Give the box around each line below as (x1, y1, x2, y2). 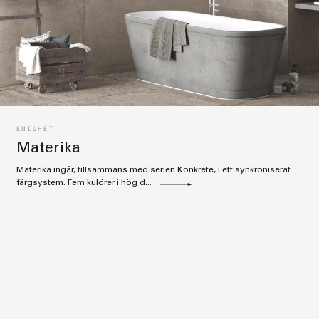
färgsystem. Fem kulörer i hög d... (16, 179, 154, 187)
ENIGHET (16, 124, 55, 132)
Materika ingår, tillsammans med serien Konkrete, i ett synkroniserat (16, 166, 291, 174)
